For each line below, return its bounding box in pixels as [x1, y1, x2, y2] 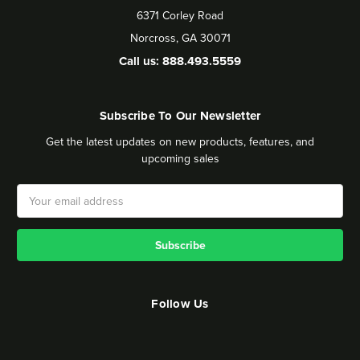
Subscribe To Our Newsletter [99, 106, 261, 125]
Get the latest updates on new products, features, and [46, 133, 314, 149]
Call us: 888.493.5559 [119, 51, 241, 70]
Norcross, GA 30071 [129, 29, 231, 46]
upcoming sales [141, 149, 219, 166]
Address [17, 200, 59, 217]
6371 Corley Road [137, 6, 223, 23]
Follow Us [151, 294, 209, 313]
